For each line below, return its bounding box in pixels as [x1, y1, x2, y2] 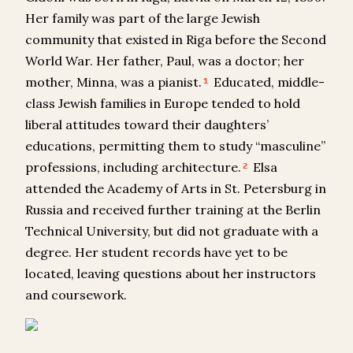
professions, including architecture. [25, 159, 241, 176]
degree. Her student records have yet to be [25, 244, 288, 261]
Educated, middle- [210, 74, 325, 91]
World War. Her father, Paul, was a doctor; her [25, 53, 304, 69]
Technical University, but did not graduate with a [25, 223, 318, 240]
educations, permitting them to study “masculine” [25, 138, 325, 154]
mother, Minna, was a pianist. [25, 74, 202, 91]
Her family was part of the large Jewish [25, 10, 260, 27]
